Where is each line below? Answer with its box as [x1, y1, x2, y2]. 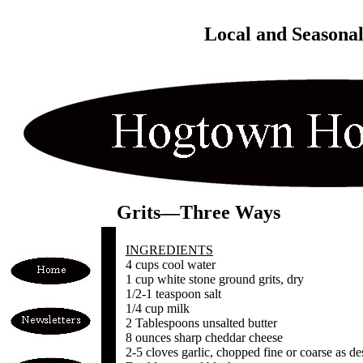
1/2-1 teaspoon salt [126, 287, 221, 301]
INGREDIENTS [126, 243, 213, 257]
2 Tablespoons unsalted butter [126, 316, 277, 330]
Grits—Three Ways [117, 202, 280, 223]
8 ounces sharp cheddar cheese [126, 331, 283, 344]
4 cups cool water [126, 258, 216, 271]
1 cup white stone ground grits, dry [126, 272, 304, 286]
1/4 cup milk [126, 301, 190, 315]
